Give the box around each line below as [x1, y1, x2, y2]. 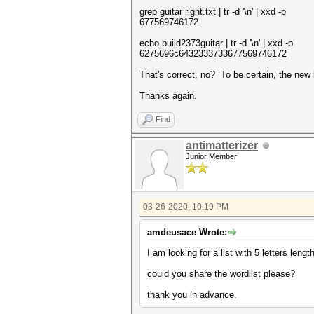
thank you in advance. [147, 289, 237, 300]
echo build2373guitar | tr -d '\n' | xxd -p [139, 38, 293, 48]
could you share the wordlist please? [147, 268, 295, 279]
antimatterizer [186, 139, 258, 151]
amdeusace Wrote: [147, 227, 227, 238]
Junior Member [186, 152, 237, 161]
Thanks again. [139, 90, 197, 101]
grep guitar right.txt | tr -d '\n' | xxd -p [139, 6, 286, 17]
